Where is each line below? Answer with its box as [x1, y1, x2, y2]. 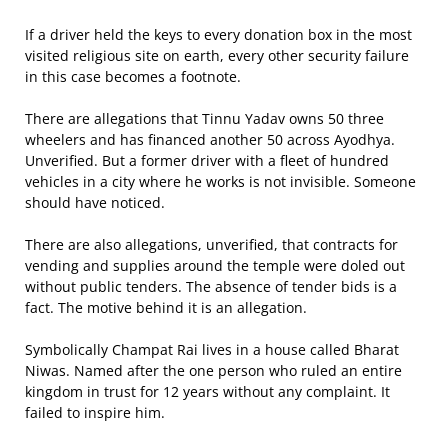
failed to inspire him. [25, 403, 165, 422]
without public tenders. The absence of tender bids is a [25, 277, 397, 296]
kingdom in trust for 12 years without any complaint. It [25, 382, 390, 401]
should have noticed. [25, 193, 165, 212]
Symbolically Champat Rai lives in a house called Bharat [25, 340, 399, 359]
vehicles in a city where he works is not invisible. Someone [25, 172, 416, 191]
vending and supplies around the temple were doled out [25, 256, 405, 275]
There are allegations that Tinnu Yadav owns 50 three [25, 109, 384, 128]
